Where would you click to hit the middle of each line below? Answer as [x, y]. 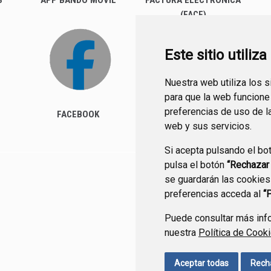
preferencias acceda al [214, 194]
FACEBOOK [78, 114]
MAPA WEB [243, 187]
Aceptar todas [201, 263]
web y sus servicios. [208, 126]
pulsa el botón [196, 165]
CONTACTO [196, 187]
